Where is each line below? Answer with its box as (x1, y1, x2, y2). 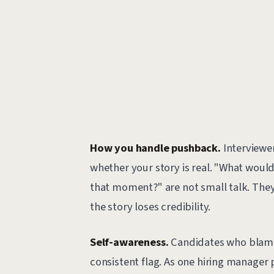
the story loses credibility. (89, 198, 211, 215)
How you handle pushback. (89, 139, 221, 156)
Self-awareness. (89, 234, 169, 251)
